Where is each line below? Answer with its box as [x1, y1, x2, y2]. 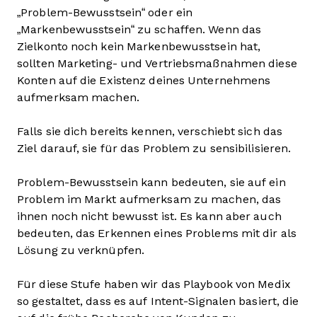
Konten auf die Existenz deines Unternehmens [17, 74, 271, 86]
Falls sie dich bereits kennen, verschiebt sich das [17, 125, 282, 137]
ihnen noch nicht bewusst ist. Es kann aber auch [17, 209, 282, 222]
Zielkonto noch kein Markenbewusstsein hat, [17, 40, 261, 52]
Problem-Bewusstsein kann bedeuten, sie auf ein [17, 175, 286, 188]
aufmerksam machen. [17, 91, 142, 103]
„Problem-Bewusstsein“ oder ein [17, 6, 193, 18]
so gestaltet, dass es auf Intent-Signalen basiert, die [17, 294, 299, 307]
